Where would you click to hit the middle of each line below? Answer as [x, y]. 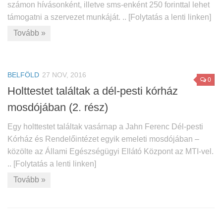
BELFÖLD [23, 75]
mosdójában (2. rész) [58, 107]
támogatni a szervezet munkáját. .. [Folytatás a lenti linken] [109, 17]
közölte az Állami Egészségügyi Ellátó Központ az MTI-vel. [111, 151]
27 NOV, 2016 [64, 75]
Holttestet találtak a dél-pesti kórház [93, 91]
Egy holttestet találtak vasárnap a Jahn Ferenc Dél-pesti [105, 126]
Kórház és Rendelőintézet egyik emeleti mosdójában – [103, 139]
